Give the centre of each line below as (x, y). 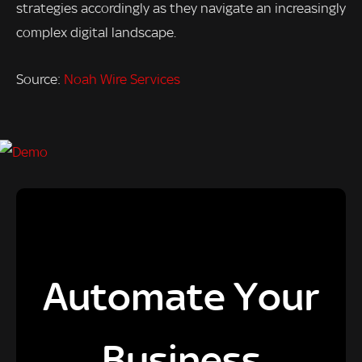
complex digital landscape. (96, 33)
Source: (40, 79)
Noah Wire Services (122, 79)
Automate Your (181, 296)
